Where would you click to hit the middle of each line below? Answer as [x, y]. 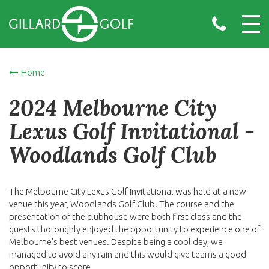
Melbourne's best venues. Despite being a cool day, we [116, 242]
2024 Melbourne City [113, 108]
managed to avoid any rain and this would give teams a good [128, 254]
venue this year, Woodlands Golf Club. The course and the [122, 204]
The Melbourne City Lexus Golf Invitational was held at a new [128, 191]
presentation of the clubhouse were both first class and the [125, 216]
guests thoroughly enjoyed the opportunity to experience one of [134, 229]
